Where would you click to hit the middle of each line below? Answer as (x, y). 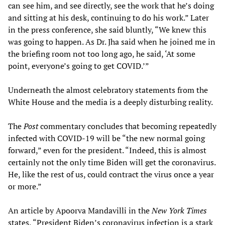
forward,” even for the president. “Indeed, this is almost (107, 150)
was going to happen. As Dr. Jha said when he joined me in (112, 41)
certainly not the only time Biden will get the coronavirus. (112, 162)
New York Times (179, 210)
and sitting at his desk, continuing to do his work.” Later (108, 17)
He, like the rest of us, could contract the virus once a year (111, 174)
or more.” (25, 186)
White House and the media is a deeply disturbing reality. (110, 102)
